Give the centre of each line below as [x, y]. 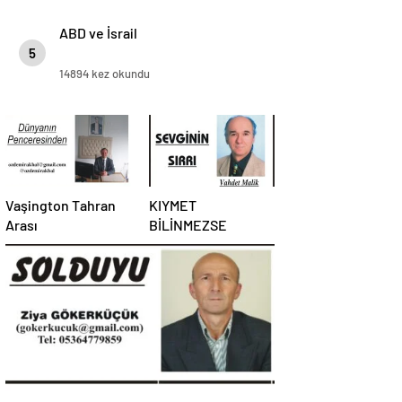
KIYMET [173, 205]
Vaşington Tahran [61, 205]
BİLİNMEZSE [188, 225]
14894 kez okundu [105, 74]
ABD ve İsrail [98, 33]
